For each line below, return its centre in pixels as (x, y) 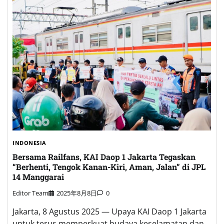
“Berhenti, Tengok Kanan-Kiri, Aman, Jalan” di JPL (109, 166)
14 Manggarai (38, 176)
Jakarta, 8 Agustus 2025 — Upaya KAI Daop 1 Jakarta (109, 212)
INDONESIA (29, 142)
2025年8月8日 (77, 193)
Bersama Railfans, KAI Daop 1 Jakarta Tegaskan (104, 156)
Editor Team (30, 193)
